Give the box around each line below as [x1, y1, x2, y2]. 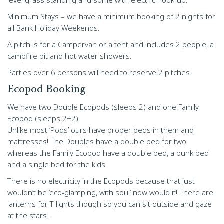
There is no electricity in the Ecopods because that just [7, 176, 195, 186]
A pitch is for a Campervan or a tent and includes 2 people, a [7, 39, 214, 49]
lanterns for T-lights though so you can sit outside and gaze [7, 199, 212, 209]
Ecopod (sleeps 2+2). [7, 113, 80, 123]
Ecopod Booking [7, 84, 86, 95]
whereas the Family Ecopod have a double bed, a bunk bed [7, 148, 209, 158]
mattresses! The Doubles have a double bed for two [7, 136, 186, 146]
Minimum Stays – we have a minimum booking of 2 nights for [7, 11, 215, 21]
